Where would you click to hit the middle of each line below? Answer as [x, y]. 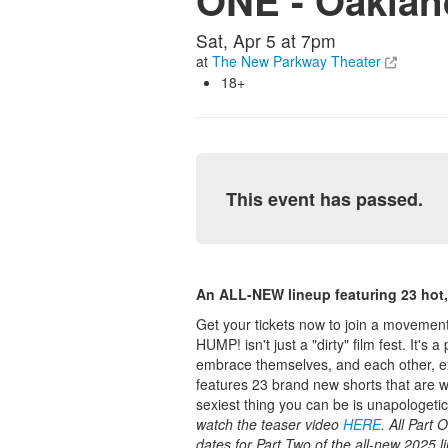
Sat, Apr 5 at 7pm [266, 40]
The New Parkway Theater [296, 61]
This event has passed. [324, 199]
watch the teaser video [269, 424]
